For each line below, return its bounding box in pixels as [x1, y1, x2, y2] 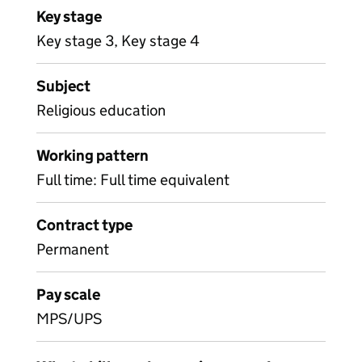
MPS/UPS [36, 309, 102, 328]
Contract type [36, 216, 133, 234]
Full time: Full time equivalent [36, 170, 229, 189]
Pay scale [36, 285, 100, 304]
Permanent [36, 240, 109, 259]
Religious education [36, 101, 166, 120]
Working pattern [36, 146, 149, 165]
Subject [36, 77, 90, 95]
